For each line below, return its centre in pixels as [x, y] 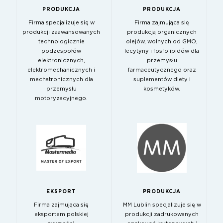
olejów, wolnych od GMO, [162, 41]
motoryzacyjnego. [61, 98]
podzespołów [61, 51]
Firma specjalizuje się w [61, 22]
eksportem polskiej [61, 214]
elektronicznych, [61, 60]
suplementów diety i [162, 79]
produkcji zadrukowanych [162, 214]
